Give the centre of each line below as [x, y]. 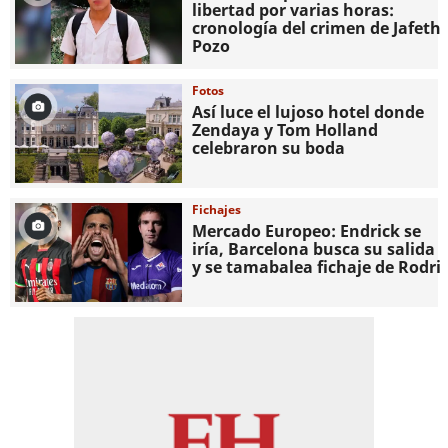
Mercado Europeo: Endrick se [307, 230]
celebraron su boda [269, 147]
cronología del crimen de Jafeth [317, 28]
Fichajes [217, 209]
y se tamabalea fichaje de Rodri [317, 266]
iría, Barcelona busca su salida [314, 248]
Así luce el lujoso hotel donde [308, 111]
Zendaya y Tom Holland [285, 129]
